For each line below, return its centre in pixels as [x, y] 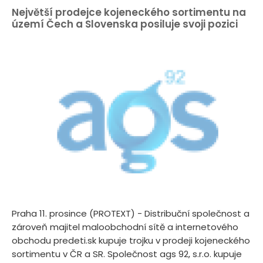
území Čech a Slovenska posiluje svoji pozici [125, 24]
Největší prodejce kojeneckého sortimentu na [129, 12]
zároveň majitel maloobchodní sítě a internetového [125, 227]
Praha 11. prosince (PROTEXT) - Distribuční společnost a [131, 214]
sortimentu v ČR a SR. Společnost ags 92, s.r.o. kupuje [127, 254]
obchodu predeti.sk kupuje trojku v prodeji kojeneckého [131, 241]
